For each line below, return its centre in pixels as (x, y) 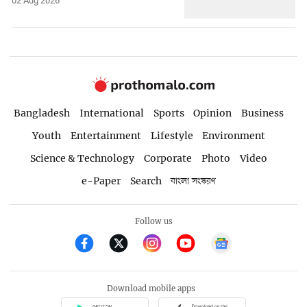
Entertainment (106, 135)
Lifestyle (172, 135)
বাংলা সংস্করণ (194, 181)
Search (146, 181)
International (111, 113)
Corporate (168, 158)
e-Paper (101, 181)
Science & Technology (83, 158)
